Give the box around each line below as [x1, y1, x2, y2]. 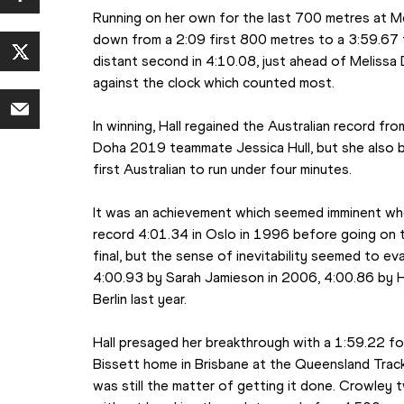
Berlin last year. [93, 290, 188, 308]
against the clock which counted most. [93, 74, 335, 92]
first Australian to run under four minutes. [93, 161, 353, 179]
